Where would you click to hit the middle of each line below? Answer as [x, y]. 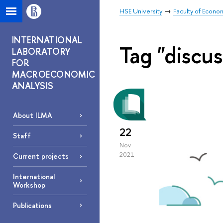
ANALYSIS [33, 86]
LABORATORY [41, 52]
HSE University [141, 11]
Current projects [41, 156]
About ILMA [32, 115]
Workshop [29, 185]
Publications [32, 205]
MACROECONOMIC [54, 74]
